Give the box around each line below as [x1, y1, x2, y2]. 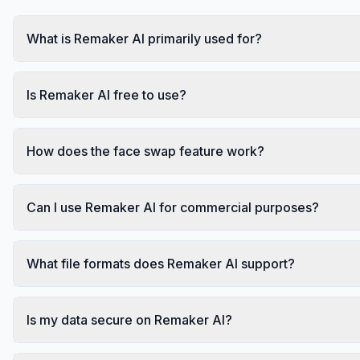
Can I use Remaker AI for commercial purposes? [27, 198, 319, 215]
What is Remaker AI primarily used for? [27, 30, 262, 47]
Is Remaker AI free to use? [27, 86, 186, 103]
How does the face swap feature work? [27, 142, 264, 159]
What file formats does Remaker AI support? [27, 255, 295, 272]
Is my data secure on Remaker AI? [27, 311, 232, 328]
